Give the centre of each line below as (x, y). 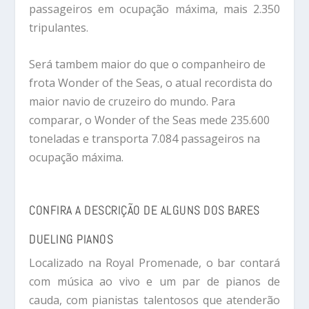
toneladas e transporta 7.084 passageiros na (145, 138)
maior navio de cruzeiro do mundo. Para (132, 101)
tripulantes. (59, 28)
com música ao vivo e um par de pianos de (154, 282)
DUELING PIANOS (71, 239)
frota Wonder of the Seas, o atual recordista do (151, 82)
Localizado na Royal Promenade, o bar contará (154, 263)
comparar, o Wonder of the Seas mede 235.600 (150, 120)
